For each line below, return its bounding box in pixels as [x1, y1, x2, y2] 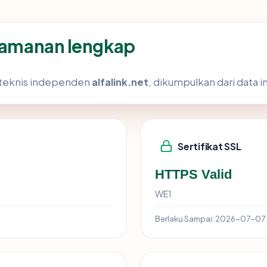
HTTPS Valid [155, 167, 232, 182]
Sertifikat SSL [178, 139, 241, 153]
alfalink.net [92, 76, 148, 89]
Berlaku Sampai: [155, 213, 214, 224]
